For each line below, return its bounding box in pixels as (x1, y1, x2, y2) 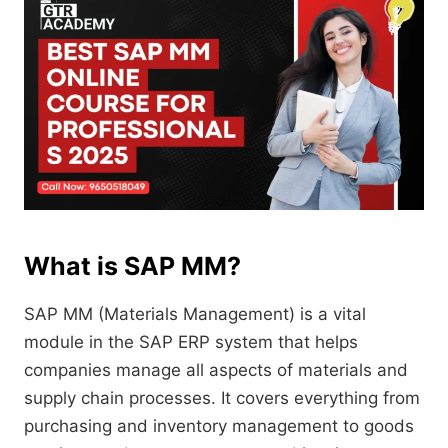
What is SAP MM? (24, 251, 241, 282)
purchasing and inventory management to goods (24, 416, 414, 437)
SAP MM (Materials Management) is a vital (24, 304, 366, 325)
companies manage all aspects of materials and (24, 360, 408, 381)
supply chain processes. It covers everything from (24, 388, 420, 409)
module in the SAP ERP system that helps (24, 332, 358, 353)
